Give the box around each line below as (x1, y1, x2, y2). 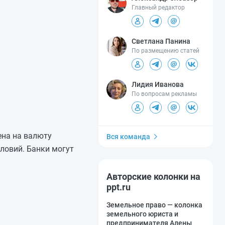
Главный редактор (132, 4, 185, 11)
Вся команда (106, 132, 150, 141)
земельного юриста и (106, 209, 178, 218)
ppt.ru (106, 181, 131, 192)
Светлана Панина (132, 37, 190, 45)
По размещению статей (132, 47, 199, 54)
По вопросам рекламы (132, 90, 197, 97)
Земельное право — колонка (106, 200, 202, 209)
